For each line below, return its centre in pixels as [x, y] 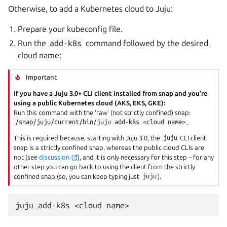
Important [42, 77]
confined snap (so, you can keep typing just [78, 176]
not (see [27, 157]
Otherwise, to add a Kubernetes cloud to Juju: [90, 9]
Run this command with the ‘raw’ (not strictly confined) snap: [102, 112]
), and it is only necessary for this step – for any [146, 157]
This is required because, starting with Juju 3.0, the [88, 138]
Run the [33, 43]
